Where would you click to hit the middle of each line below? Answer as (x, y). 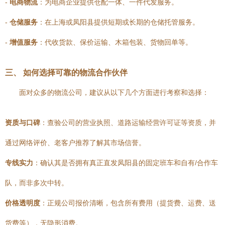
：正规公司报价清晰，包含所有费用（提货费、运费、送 (128, 203)
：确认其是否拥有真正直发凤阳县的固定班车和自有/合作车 (126, 163)
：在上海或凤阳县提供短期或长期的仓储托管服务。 (119, 22)
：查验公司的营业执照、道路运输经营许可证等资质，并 (128, 123)
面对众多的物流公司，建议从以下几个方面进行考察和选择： (114, 92)
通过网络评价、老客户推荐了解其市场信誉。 (75, 143)
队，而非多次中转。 (37, 183)
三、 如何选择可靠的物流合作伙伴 (66, 72)
